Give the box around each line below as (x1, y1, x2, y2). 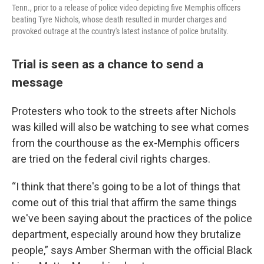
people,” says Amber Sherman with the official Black (12, 244, 252, 257)
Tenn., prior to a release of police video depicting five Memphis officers (12, 3, 240, 13)
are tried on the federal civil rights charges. (12, 153, 210, 166)
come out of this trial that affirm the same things (12, 196, 237, 209)
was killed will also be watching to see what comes (12, 121, 249, 134)
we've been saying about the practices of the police (12, 212, 252, 225)
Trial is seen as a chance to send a (12, 57, 203, 72)
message (12, 75, 63, 90)
